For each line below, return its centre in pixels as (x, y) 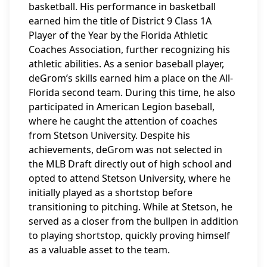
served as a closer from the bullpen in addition (133, 221)
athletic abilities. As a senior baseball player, (126, 64)
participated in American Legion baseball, (122, 107)
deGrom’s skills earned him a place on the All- (131, 78)
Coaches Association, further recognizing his (129, 49)
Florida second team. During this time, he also (132, 92)
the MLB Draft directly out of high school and (130, 164)
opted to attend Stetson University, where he (130, 178)
